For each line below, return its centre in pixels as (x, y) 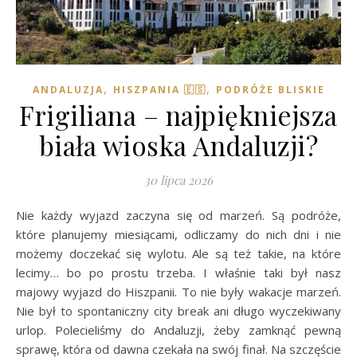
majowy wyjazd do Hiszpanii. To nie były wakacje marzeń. (178, 291)
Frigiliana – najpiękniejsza (178, 114)
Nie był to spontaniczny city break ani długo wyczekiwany (178, 310)
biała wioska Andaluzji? (178, 145)
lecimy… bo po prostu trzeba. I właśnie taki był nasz (178, 272)
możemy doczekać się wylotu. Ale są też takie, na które (178, 253)
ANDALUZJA (68, 89)
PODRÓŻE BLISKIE (270, 89)
